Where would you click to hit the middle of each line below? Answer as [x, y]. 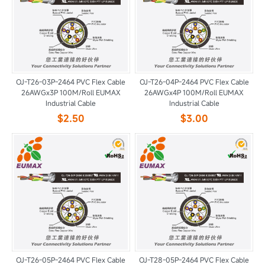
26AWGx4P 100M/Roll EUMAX [194, 93]
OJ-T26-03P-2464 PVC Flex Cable [71, 82]
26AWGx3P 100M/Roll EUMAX [71, 93]
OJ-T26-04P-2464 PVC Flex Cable [194, 82]
